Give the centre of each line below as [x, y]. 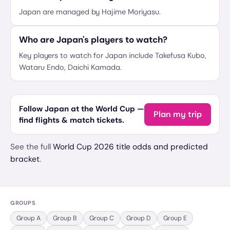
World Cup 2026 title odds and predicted [130, 147]
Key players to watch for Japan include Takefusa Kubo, [113, 55]
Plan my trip [178, 114]
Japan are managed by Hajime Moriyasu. [90, 12]
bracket [25, 159]
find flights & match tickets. [72, 120]
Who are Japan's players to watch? [93, 40]
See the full [31, 147]
